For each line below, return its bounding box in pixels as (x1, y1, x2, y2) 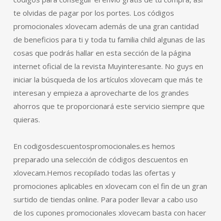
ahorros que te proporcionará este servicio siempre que (13, 101, 205, 111)
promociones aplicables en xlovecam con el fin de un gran (13, 181, 207, 191)
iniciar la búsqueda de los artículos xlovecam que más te (13, 74, 203, 84)
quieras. (13, 114, 40, 124)
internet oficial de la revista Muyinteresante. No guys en (13, 61, 203, 71)
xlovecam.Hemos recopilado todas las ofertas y (13, 167, 176, 178)
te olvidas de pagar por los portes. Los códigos (13, 7, 174, 18)
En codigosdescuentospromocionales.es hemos (13, 141, 175, 151)
